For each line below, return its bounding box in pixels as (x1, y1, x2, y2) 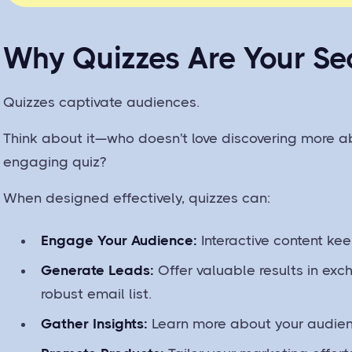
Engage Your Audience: (41, 232, 198, 248)
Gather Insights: (41, 315, 148, 332)
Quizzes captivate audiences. (3, 93, 204, 110)
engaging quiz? (3, 153, 111, 170)
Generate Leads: (41, 262, 155, 278)
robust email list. (41, 285, 152, 302)
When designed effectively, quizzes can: (3, 189, 271, 206)
